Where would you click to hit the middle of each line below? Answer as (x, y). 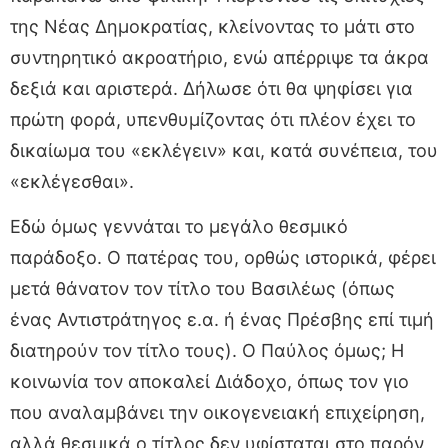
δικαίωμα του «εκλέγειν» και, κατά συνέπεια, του (224, 150)
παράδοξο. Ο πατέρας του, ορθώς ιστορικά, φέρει (223, 257)
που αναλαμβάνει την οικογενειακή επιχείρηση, (217, 412)
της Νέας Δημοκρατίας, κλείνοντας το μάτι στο (212, 26)
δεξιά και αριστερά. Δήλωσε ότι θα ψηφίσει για (211, 88)
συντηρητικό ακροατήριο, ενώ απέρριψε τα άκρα (219, 57)
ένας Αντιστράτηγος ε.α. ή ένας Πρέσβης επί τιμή (222, 319)
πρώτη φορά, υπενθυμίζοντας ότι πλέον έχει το (213, 119)
